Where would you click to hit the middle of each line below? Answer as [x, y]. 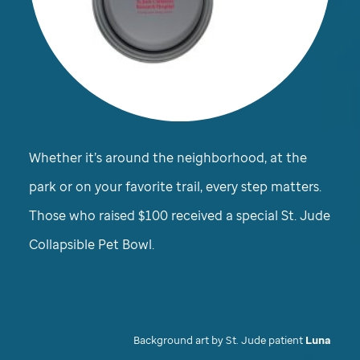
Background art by [180, 340]
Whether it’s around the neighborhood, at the [168, 157]
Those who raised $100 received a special [155, 215]
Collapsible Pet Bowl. [92, 244]
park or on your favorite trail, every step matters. [175, 186]
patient [286, 340]
